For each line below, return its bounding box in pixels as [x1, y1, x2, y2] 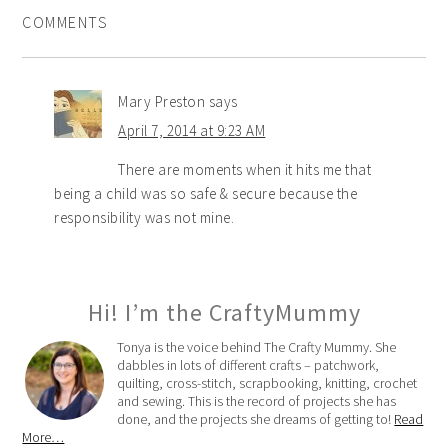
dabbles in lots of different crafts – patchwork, [117, 355, 380, 374]
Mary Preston [118, 91, 206, 111]
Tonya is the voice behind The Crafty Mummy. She [117, 337, 397, 356]
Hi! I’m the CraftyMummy [87, 296, 361, 328]
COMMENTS [22, 11, 109, 32]
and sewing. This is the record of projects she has [117, 391, 397, 410]
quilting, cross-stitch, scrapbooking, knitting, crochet [117, 373, 418, 392]
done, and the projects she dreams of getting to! [117, 409, 395, 428]
